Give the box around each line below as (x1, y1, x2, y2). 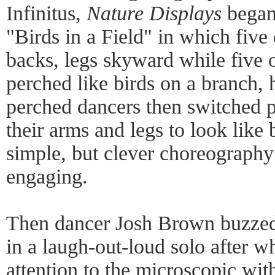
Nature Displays (87, 2, 222, 25)
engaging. (6, 165, 88, 188)
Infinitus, (6, 2, 87, 25)
